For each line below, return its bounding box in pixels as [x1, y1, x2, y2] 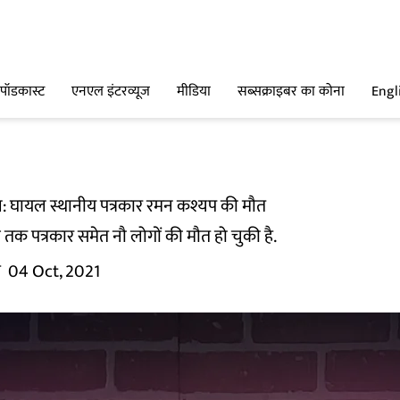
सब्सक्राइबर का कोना [237, 79, 345, 104]
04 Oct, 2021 [8, 256, 100, 287]
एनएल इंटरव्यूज [71, 79, 150, 104]
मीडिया [177, 79, 211, 104]
